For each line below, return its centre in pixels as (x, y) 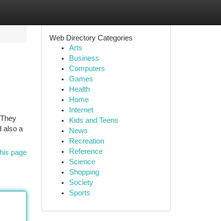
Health (79, 89)
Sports (79, 193)
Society (81, 183)
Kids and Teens (93, 120)
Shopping (84, 172)
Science (82, 162)
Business (84, 58)
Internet (81, 110)
